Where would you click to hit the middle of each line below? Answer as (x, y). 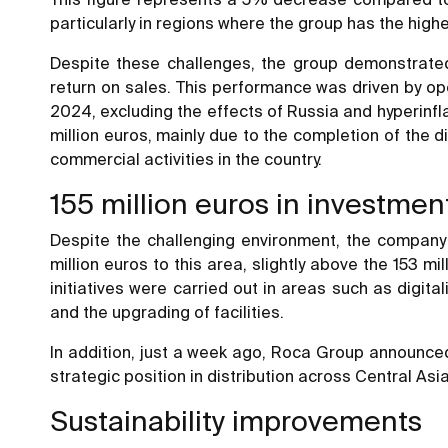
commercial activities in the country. (186, 159)
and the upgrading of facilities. (167, 312)
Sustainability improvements (236, 421)
